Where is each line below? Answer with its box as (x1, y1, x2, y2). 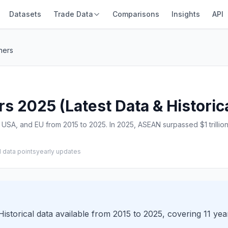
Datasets (9, 10, 41, 18)
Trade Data (53, 10, 93, 18)
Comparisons (112, 10, 159, 18)
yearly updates (36, 148, 81, 155)
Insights (171, 10, 200, 18)
